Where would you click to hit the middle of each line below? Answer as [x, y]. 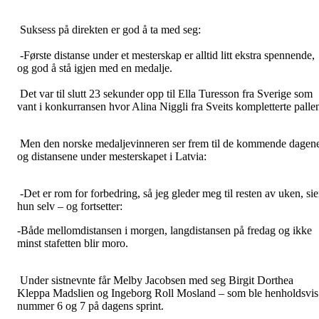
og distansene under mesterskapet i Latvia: [112, 157]
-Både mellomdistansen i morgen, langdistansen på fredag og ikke [164, 231]
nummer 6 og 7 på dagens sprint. [90, 306]
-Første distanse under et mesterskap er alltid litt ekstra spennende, [166, 56]
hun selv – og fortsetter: [70, 206]
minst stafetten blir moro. [73, 244]
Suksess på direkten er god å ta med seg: [109, 30]
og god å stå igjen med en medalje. [95, 68]
